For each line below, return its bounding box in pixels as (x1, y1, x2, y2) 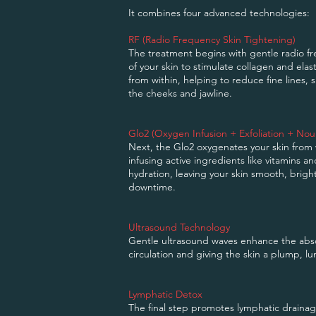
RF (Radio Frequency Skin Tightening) (128, 33, 296, 46)
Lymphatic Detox (128, 288, 202, 300)
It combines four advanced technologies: (128, 6, 310, 19)
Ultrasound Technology (128, 221, 230, 233)
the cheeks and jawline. (128, 87, 232, 99)
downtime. (128, 181, 176, 193)
